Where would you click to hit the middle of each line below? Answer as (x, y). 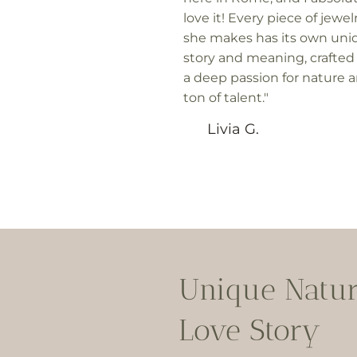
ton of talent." (226, 97)
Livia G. (233, 129)
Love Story (250, 330)
